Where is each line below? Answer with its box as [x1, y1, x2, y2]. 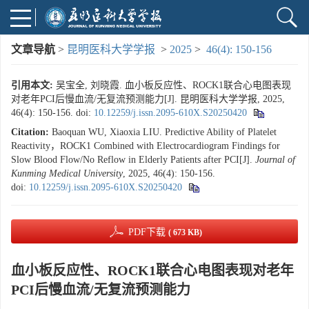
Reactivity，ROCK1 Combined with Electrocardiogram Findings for [11, 141, 280, 151]
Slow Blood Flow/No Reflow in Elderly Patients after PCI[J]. [11, 154, 255, 165]
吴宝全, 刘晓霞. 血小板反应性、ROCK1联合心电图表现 [56, 80, 291, 90]
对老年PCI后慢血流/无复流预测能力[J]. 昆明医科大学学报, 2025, [11, 94, 285, 104]
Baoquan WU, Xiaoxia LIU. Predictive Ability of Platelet [52, 127, 277, 137]
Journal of [255, 154, 295, 165]
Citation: [11, 127, 49, 137]
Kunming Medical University [11, 168, 123, 179]
